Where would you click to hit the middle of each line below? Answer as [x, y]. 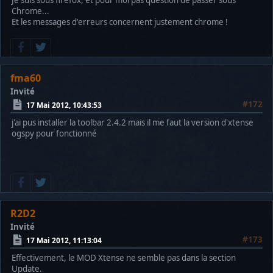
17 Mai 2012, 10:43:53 [64, 105]
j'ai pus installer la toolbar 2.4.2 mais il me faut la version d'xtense [133, 123]
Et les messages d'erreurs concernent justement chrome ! [120, 22]
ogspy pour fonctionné [54, 134]
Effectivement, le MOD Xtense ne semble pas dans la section [124, 258]
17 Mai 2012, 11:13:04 [64, 240]
